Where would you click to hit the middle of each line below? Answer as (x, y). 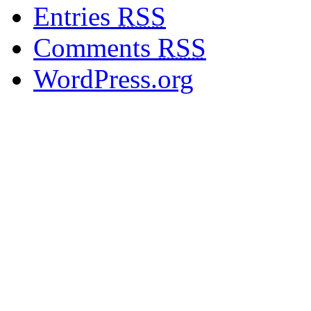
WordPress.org (114, 79)
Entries (75, 17)
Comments (95, 48)
